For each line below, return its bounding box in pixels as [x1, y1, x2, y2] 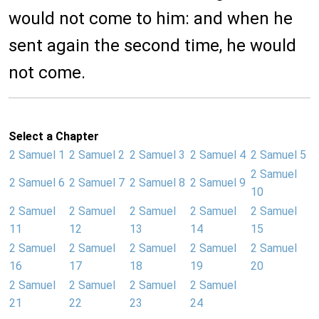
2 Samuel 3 [130, 148, 185, 162]
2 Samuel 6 [9, 176, 65, 190]
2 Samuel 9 [190, 176, 246, 190]
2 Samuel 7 [69, 176, 125, 190]
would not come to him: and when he [9, 9, 293, 29]
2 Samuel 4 [190, 148, 246, 162]
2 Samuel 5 [251, 148, 306, 162]
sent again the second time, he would [9, 36, 296, 56]
